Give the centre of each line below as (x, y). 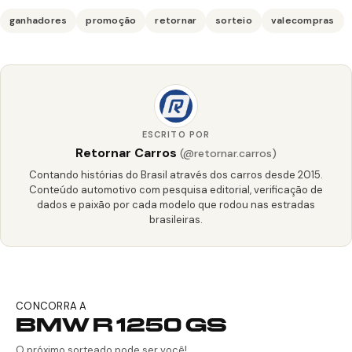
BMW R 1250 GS (121, 325)
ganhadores (38, 20)
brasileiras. (176, 220)
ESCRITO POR (176, 134)
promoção (111, 20)
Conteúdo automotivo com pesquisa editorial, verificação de (176, 190)
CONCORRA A (51, 306)
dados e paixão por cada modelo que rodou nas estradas (176, 205)
